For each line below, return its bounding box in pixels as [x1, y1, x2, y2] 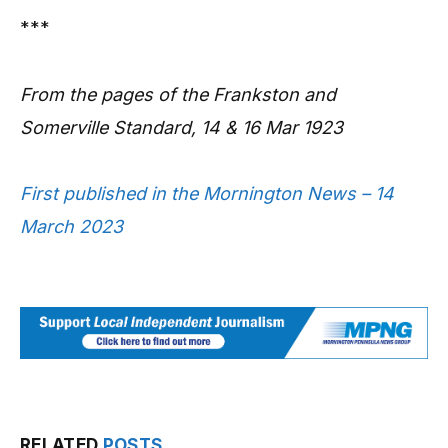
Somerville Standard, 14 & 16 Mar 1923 [20, 116, 343, 138]
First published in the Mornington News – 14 [20, 183, 394, 205]
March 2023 [20, 216, 123, 238]
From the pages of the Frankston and [20, 83, 336, 105]
